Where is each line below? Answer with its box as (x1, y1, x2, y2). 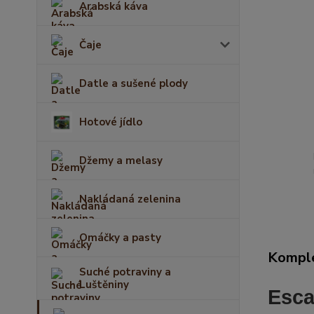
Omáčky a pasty (79, 231, 161, 245)
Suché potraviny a (79, 265, 171, 279)
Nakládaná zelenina (79, 192, 181, 206)
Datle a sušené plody (79, 76, 188, 90)
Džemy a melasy (79, 153, 163, 168)
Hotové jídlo (79, 115, 142, 129)
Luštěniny (79, 278, 129, 292)
